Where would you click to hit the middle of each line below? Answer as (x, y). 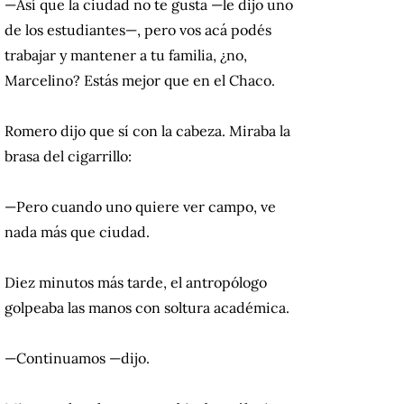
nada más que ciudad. (77, 232)
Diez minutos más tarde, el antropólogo (136, 283)
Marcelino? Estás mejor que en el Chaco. (140, 81)
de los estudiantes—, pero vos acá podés (138, 30)
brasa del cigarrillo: (68, 156)
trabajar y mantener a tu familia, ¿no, (126, 55)
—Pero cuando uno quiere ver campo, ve (140, 207)
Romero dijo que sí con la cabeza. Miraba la (147, 131)
